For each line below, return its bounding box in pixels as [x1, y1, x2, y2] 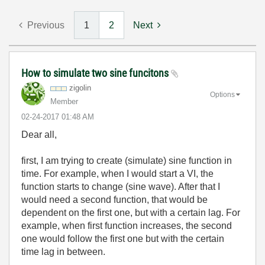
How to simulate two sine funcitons [21, 67, 171, 79]
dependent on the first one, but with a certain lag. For [21, 208, 240, 218]
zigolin [69, 83, 91, 92]
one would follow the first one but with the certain [21, 234, 224, 244]
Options [210, 90, 235, 99]
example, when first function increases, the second [21, 221, 232, 231]
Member [50, 97, 78, 106]
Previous [27, 20, 64, 30]
